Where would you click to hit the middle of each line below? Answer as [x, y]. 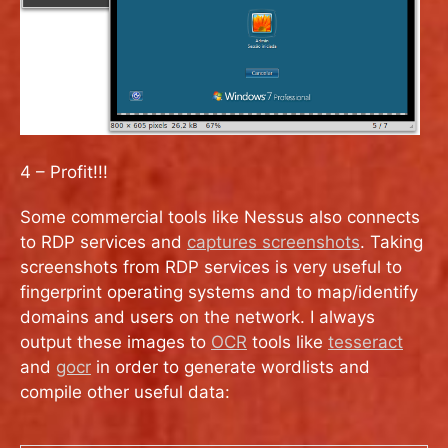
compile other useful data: [125, 391]
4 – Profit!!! [64, 171]
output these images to [115, 341]
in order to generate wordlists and [230, 366]
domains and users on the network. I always [197, 316]
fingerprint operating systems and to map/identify [219, 291]
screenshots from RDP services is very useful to [211, 266]
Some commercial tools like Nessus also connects [220, 216]
